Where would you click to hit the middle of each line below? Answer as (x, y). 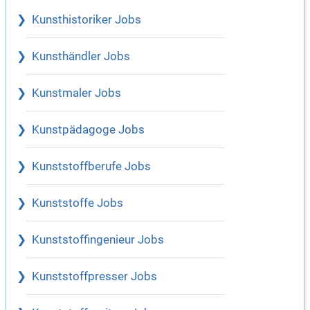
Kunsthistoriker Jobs (86, 20)
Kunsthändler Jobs (81, 57)
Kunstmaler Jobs (76, 93)
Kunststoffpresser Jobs (94, 277)
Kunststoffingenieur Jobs (98, 240)
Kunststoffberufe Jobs (91, 167)
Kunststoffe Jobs (77, 203)
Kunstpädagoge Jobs (88, 130)
